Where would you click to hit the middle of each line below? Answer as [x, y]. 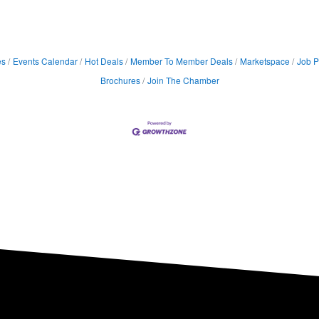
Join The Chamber [183, 80]
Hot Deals [104, 61]
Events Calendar [45, 61]
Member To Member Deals [181, 61]
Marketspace [265, 61]
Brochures [120, 80]
